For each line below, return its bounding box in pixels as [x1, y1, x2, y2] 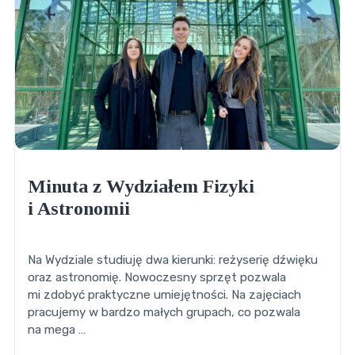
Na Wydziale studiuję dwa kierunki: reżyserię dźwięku [27, 253, 318, 268]
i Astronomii [27, 198, 130, 219]
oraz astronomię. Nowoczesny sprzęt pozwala [27, 270, 286, 285]
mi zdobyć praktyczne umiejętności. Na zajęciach [27, 288, 301, 303]
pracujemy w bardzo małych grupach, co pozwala [27, 305, 300, 320]
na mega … [27, 323, 86, 338]
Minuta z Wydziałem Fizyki [27, 176, 254, 197]
